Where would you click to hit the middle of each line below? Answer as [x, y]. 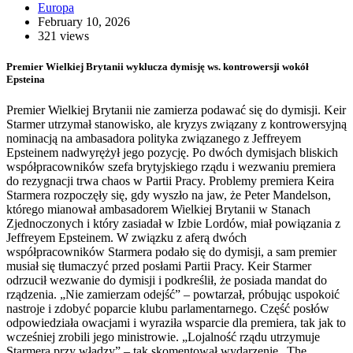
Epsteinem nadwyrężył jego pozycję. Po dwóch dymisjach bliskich [172, 152]
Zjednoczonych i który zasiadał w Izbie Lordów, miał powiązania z [173, 223]
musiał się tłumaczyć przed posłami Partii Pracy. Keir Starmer [159, 266]
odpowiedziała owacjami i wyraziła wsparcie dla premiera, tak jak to [176, 322]
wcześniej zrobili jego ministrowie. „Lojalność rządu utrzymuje [163, 336]
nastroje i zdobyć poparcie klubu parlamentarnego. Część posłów [168, 308]
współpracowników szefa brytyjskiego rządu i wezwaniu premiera [171, 166]
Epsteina [26, 79]
